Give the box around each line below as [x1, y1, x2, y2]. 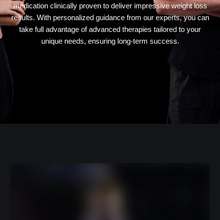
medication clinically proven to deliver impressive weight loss [13, 1, 207, 10]
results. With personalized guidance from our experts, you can [11, 13, 209, 22]
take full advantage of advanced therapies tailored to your [19, 25, 201, 33]
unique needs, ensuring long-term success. [41, 36, 179, 45]
